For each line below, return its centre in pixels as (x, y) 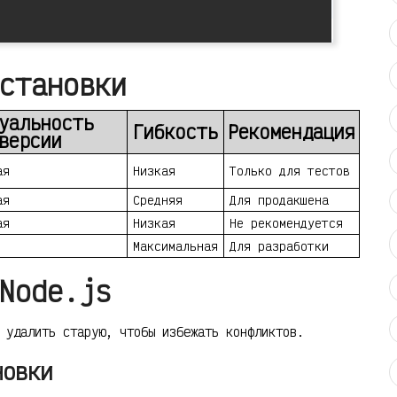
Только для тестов (290, 170)
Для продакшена (279, 199)
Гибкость (175, 131)
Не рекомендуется (286, 222)
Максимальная (175, 245)
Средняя (158, 199)
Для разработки (279, 245)
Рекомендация (292, 131)
